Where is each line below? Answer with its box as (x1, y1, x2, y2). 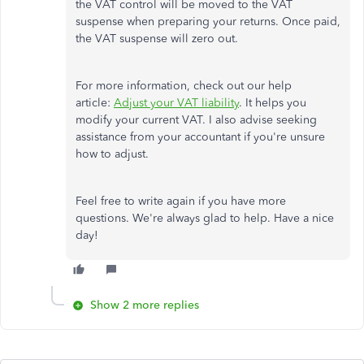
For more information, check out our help (76, 79, 292, 93)
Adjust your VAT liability (114, 96, 239, 110)
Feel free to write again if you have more (76, 194, 286, 208)
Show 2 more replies (90, 298, 199, 312)
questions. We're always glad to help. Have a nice (76, 211, 334, 225)
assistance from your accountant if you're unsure (76, 130, 325, 144)
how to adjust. (76, 147, 149, 161)
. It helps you (239, 96, 306, 110)
